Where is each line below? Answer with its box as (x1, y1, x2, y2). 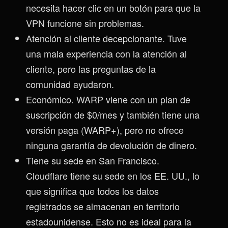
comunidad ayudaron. (26, 77, 114, 91)
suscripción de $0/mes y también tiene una (26, 108, 199, 122)
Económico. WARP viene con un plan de (26, 93, 190, 106)
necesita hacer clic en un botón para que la (26, 1, 201, 15)
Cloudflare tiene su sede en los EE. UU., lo (26, 169, 199, 183)
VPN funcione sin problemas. (26, 16, 144, 30)
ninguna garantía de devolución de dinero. (26, 138, 197, 152)
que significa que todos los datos (26, 184, 159, 198)
